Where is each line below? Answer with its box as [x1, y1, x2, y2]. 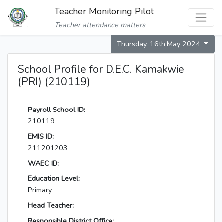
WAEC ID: [28, 158, 59, 168]
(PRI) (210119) [18, 74, 90, 90]
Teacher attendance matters [54, 20, 145, 30]
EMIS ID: [28, 131, 54, 142]
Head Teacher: [28, 200, 74, 211]
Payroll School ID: [28, 105, 85, 115]
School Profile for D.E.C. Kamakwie [18, 62, 184, 77]
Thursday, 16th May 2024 [116, 39, 202, 49]
